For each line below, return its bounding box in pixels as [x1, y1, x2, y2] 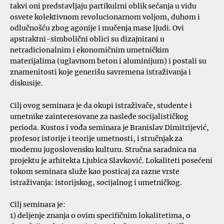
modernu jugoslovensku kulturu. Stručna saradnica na [10, 144, 196, 154]
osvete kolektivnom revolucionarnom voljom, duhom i [10, 12, 200, 22]
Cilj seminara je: [10, 199, 65, 209]
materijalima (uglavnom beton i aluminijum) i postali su [10, 56, 206, 66]
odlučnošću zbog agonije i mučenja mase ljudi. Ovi [10, 23, 184, 33]
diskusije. [10, 78, 43, 88]
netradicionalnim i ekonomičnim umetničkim [10, 45, 169, 55]
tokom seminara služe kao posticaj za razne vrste [10, 166, 179, 176]
